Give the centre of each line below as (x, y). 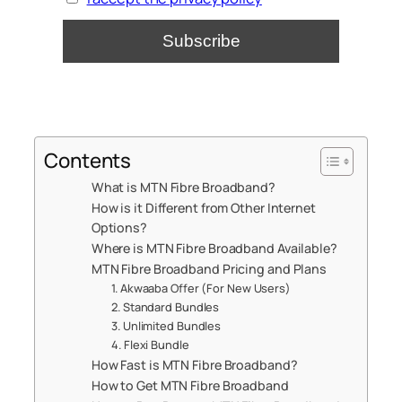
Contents (88, 161)
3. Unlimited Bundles (166, 326)
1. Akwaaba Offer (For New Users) (201, 288)
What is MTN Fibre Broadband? (183, 188)
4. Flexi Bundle (150, 345)
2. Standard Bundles (166, 307)
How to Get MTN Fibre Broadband (190, 386)
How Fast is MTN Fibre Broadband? (194, 365)
